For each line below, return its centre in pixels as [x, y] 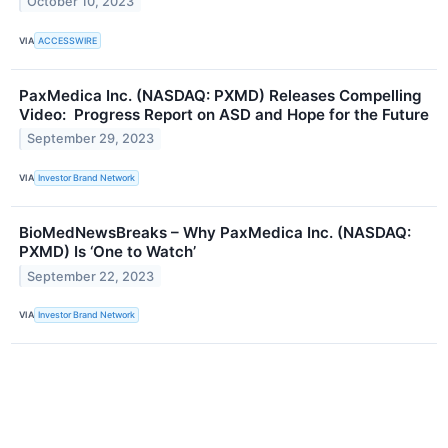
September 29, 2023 [91, 139]
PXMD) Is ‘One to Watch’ [107, 251]
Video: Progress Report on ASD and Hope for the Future [224, 114]
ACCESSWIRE [68, 40]
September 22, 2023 [91, 276]
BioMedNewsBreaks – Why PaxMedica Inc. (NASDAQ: [215, 232]
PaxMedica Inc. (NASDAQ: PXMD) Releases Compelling [220, 95]
